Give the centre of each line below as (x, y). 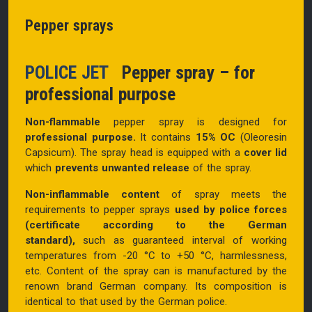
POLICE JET (71, 72)
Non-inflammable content (93, 194)
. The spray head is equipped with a (159, 152)
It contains (165, 137)
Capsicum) (50, 152)
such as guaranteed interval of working (181, 240)
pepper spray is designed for (194, 122)
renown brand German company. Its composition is (156, 286)
